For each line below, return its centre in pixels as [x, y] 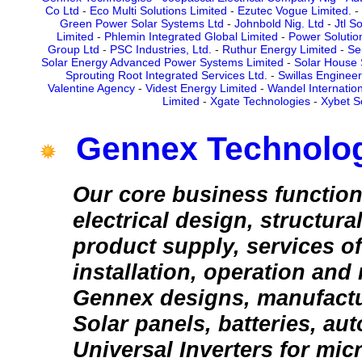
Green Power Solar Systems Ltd [142, 24]
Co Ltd [62, 11]
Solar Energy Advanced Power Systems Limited [162, 63]
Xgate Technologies [260, 101]
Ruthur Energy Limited [280, 50]
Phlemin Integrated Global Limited [191, 37]
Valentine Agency [91, 88]
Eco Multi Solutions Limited [158, 11]
